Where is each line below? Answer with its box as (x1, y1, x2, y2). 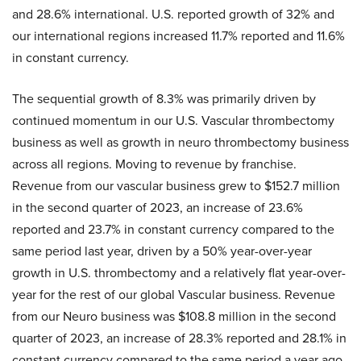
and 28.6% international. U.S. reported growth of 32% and (12, 4, 334, 23)
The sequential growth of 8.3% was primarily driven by (12, 89, 316, 108)
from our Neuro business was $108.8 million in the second (12, 306, 336, 326)
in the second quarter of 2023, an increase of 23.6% (12, 197, 303, 217)
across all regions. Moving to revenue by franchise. (12, 154, 297, 173)
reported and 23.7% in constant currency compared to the (12, 219, 334, 239)
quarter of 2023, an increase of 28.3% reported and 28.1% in (12, 328, 346, 347)
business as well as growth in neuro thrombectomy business (12, 132, 349, 151)
